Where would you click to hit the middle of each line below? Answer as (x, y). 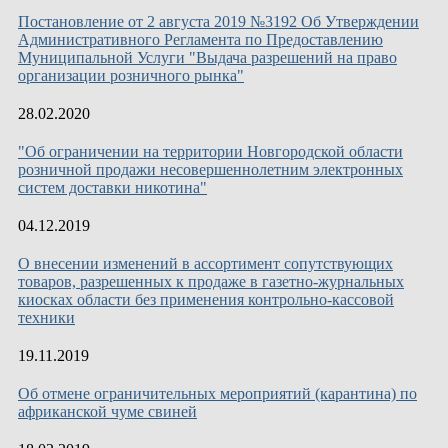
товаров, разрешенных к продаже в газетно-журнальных (211, 281)
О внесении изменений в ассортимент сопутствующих (205, 263)
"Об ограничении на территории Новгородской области (210, 151)
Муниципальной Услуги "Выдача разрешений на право (207, 57)
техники (46, 317)
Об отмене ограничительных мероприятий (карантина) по (217, 393)
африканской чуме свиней (107, 411)
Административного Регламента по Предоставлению (200, 39)
